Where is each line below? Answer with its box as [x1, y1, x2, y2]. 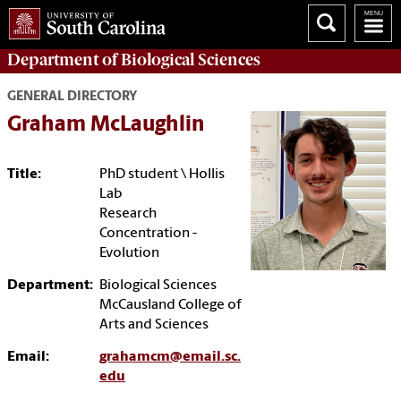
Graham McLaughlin [7, 115, 205, 137]
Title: [7, 167, 41, 183]
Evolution [99, 246, 159, 261]
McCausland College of [99, 298, 242, 313]
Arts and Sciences [99, 318, 209, 333]
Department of [7, 49, 121, 70]
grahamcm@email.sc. [99, 350, 241, 365]
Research [99, 207, 157, 222]
